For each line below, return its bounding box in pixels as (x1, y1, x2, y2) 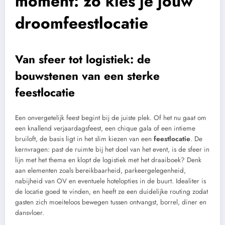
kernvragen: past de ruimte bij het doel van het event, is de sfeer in (15, 144, 209, 154)
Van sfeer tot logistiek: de (15, 51, 151, 68)
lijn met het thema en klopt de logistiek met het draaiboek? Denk (15, 155, 201, 165)
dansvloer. (15, 207, 44, 217)
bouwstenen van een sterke (15, 68, 160, 84)
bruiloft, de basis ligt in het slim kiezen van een (15, 134, 154, 144)
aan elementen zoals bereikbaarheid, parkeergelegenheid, (15, 165, 186, 175)
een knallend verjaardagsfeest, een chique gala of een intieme (15, 123, 195, 133)
